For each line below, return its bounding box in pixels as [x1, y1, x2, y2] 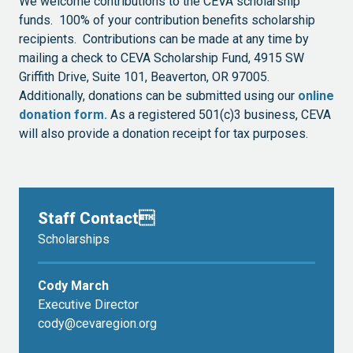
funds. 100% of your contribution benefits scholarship [19, 12, 315, 28]
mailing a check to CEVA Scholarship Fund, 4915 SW [19, 50, 304, 65]
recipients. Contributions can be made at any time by [19, 31, 309, 46]
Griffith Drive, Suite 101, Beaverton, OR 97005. [19, 69, 273, 84]
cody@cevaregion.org [38, 315, 157, 331]
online [298, 87, 334, 103]
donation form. [19, 106, 107, 122]
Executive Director [38, 296, 139, 312]
